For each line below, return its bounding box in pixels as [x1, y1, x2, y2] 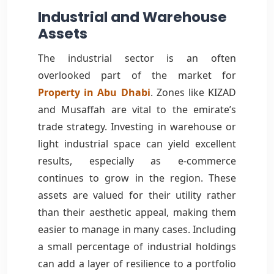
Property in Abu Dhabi [38, 85, 150, 99]
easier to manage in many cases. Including [38, 222, 236, 236]
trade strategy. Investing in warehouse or [38, 119, 236, 133]
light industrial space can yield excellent [38, 136, 236, 150]
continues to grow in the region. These [38, 171, 236, 185]
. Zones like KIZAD [150, 85, 236, 99]
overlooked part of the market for [38, 68, 236, 82]
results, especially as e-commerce [38, 154, 236, 168]
